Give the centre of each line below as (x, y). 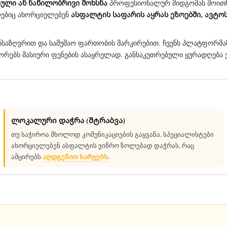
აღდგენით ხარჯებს (75, 156)
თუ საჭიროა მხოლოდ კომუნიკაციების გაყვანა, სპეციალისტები (112, 134)
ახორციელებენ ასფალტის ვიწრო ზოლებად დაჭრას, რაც (102, 145)
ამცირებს (27, 157)
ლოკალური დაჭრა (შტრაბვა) (68, 120)
